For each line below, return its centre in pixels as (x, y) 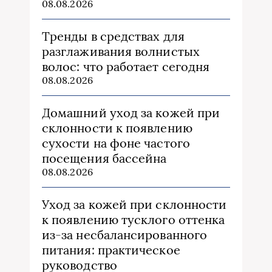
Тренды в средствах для (113, 36)
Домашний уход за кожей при (131, 113)
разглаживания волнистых (121, 52)
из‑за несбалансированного (124, 235)
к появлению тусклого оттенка (134, 220)
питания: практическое (111, 250)
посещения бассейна (104, 158)
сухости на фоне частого (116, 143)
